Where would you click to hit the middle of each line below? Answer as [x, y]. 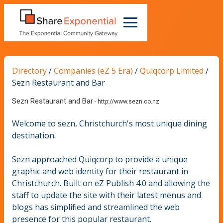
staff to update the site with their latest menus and [107, 195]
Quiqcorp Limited [172, 70]
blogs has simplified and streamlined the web [96, 207]
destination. [34, 135]
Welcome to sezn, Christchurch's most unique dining [110, 123]
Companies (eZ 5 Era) [93, 70]
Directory [29, 70]
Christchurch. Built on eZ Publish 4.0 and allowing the [111, 183]
